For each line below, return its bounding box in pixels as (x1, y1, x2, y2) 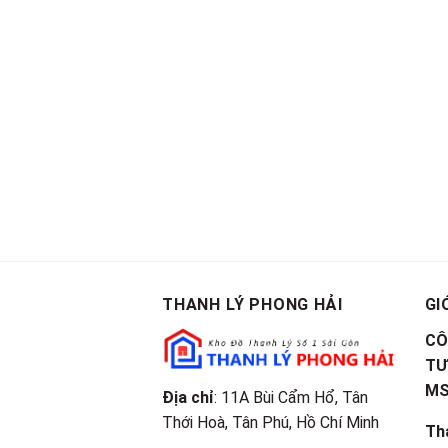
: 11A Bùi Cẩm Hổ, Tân (214, 387, 368, 407)
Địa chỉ (162, 387, 214, 407)
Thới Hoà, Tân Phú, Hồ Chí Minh (162, 412, 379, 432)
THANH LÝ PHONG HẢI (162, 295, 343, 314)
